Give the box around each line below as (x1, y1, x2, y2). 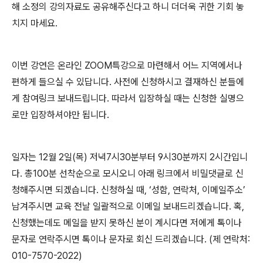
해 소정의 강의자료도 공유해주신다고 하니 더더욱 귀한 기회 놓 (12, 1, 244, 12)
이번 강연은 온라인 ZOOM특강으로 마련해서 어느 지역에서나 (12, 60, 242, 71)
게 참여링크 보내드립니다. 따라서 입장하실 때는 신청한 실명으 (12, 93, 244, 104)
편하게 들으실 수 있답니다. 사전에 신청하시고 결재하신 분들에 (12, 76, 244, 87)
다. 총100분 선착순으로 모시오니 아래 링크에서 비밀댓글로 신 (12, 168, 244, 179)
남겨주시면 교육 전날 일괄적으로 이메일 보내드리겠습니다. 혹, (12, 201, 244, 212)
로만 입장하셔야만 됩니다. (12, 109, 109, 120)
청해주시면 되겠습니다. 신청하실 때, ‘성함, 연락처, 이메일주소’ (12, 184, 245, 195)
